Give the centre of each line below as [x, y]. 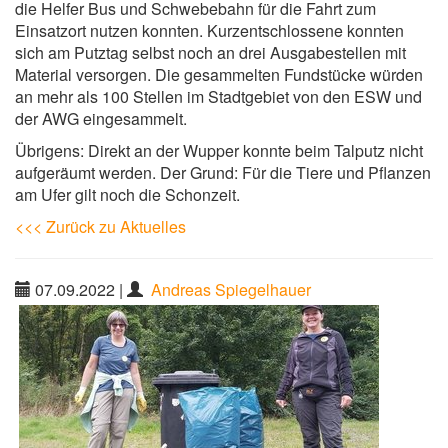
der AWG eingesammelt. [101, 119]
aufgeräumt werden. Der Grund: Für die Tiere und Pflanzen [223, 173]
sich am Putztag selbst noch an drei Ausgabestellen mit [210, 53]
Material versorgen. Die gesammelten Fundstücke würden [219, 75]
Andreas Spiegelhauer [231, 290]
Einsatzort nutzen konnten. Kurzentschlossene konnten [209, 31]
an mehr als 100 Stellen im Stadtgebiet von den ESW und [218, 97]
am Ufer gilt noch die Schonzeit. [127, 195]
